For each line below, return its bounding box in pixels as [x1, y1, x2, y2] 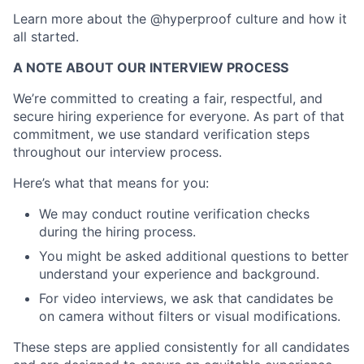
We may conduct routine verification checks [39, 206, 310, 222]
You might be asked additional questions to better [39, 248, 349, 264]
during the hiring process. [39, 223, 196, 240]
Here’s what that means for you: [13, 175, 209, 191]
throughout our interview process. [13, 144, 222, 160]
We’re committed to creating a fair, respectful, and [13, 90, 323, 106]
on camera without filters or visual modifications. [39, 308, 340, 324]
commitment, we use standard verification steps [13, 126, 310, 142]
